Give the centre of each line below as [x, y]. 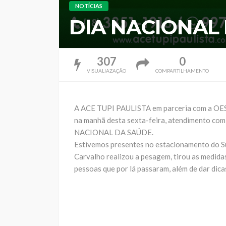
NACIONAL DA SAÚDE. [114, 132]
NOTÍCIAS [89, 6]
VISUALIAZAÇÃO [106, 71]
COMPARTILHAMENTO [182, 71]
